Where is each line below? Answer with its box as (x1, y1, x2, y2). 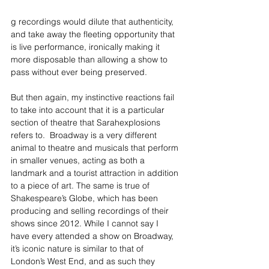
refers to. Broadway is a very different (11, 130, 159, 141)
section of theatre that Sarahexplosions (11, 117, 163, 128)
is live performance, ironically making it (11, 41, 162, 52)
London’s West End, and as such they (11, 256, 157, 267)
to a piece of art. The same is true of (11, 180, 152, 191)
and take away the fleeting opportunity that (11, 29, 177, 40)
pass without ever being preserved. (11, 67, 147, 77)
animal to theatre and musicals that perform (11, 142, 181, 153)
